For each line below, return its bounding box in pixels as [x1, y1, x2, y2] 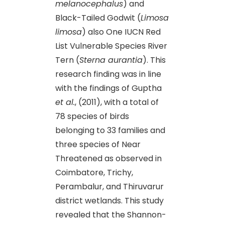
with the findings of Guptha [55, 82, 162, 94]
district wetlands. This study [55, 194, 164, 206]
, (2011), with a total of [75, 96, 159, 108]
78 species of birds [55, 110, 129, 122]
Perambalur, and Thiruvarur [55, 180, 164, 192]
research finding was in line [55, 68, 161, 80]
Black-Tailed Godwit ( [55, 12, 141, 24]
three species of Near [55, 138, 141, 150]
